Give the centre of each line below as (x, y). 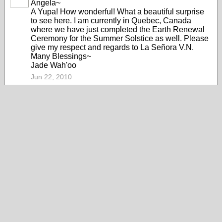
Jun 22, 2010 (51, 77)
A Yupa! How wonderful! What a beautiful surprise (117, 12)
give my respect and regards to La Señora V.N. (112, 47)
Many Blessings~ (61, 56)
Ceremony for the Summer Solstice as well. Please (120, 38)
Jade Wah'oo (54, 65)
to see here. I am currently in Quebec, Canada (111, 21)
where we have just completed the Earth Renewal (118, 29)
